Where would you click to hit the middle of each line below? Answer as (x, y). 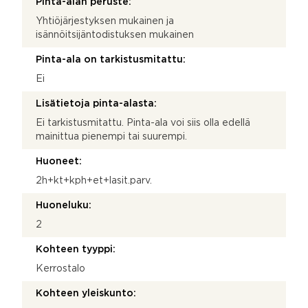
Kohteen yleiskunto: (86, 293)
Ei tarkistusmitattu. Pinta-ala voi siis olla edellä (143, 123)
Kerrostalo (60, 268)
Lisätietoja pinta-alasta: (96, 103)
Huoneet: (59, 161)
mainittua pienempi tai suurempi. (111, 136)
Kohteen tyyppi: (76, 249)
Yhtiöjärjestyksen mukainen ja (105, 21)
